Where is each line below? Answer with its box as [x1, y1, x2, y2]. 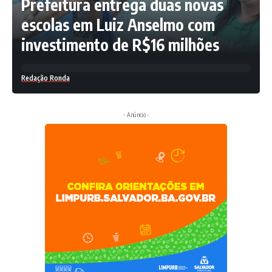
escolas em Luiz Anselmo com [21, 15, 215, 35]
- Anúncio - [123, 111, 149, 119]
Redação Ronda [21, 73, 70, 83]
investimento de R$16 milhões [21, 35, 219, 55]
